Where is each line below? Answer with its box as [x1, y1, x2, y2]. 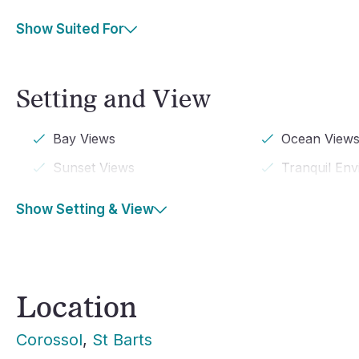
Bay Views [53, 131, 115, 147]
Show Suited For [16, 21, 124, 37]
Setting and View [16, 83, 212, 113]
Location [16, 288, 137, 324]
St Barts [92, 330, 152, 349]
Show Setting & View [16, 201, 154, 217]
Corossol [16, 330, 83, 349]
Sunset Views [53, 159, 135, 175]
